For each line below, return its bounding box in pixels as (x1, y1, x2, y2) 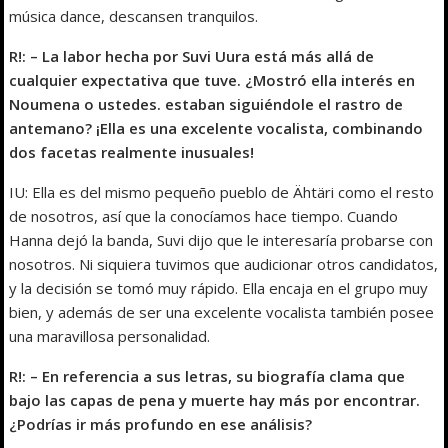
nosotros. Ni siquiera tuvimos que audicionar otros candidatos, (9, 254, 439, 275)
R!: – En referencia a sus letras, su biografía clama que (9, 366, 406, 387)
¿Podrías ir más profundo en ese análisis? (9, 414, 313, 435)
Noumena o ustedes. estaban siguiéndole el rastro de (9, 94, 404, 115)
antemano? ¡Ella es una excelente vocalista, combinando (9, 118, 424, 139)
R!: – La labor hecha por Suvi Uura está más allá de (9, 46, 375, 67)
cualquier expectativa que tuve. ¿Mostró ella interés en (9, 70, 416, 91)
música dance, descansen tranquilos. (9, 6, 259, 27)
